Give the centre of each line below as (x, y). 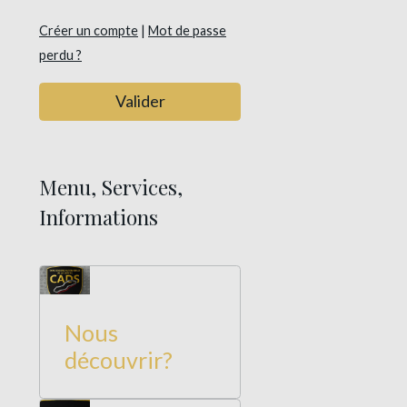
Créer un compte (89, 30)
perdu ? (60, 55)
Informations (99, 218)
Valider (140, 101)
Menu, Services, (111, 188)
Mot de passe (187, 30)
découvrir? (119, 360)
